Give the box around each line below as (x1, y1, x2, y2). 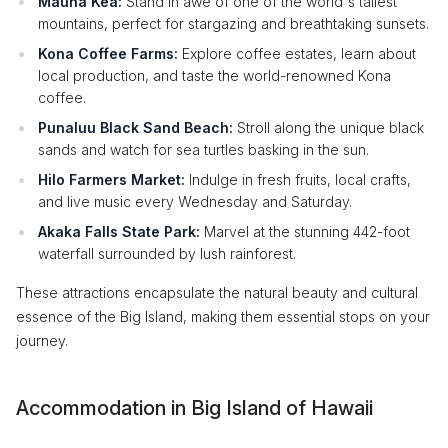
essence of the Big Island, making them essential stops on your (16, 308, 430, 325)
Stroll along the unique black (233, 119, 424, 136)
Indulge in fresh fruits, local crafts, (185, 171, 411, 188)
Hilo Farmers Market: (38, 171, 185, 188)
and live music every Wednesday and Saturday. (38, 193, 352, 210)
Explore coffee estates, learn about (178, 45, 416, 62)
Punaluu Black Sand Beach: (38, 119, 233, 136)
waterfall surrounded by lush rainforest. (38, 245, 296, 262)
